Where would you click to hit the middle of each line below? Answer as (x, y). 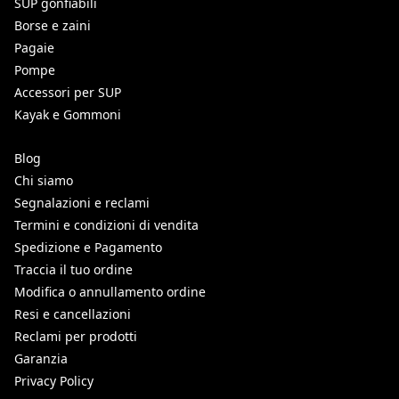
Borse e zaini (53, 25)
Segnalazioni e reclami (82, 202)
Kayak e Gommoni (68, 114)
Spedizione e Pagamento (88, 247)
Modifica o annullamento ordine (110, 291)
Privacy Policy (54, 380)
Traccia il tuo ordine (73, 269)
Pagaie (34, 47)
